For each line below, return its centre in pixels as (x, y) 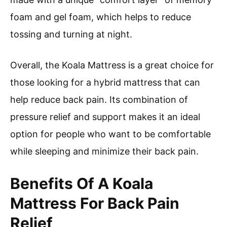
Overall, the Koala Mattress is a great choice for (112, 65)
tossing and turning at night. (71, 34)
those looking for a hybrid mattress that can (105, 82)
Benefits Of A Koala (82, 183)
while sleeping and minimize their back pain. (104, 151)
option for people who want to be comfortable (110, 134)
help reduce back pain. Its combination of (99, 99)
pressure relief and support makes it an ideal (105, 117)
